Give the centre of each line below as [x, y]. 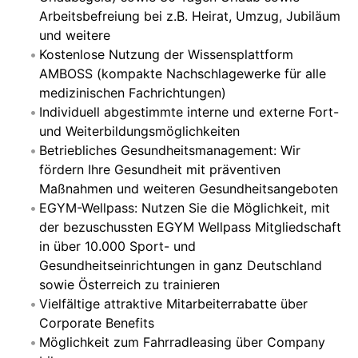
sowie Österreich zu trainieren [129, 284]
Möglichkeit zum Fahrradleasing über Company [182, 342]
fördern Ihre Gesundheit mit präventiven [160, 169]
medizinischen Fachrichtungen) [133, 93]
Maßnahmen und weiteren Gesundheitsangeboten [189, 189]
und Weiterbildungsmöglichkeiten [139, 131]
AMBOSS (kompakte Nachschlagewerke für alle [183, 74]
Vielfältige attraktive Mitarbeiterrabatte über [173, 304]
